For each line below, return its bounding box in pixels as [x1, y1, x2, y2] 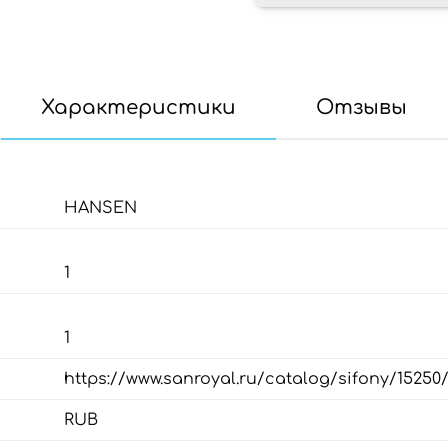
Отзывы [316, 95, 407, 119]
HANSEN [64, 198, 137, 217]
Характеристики [41, 95, 236, 119]
